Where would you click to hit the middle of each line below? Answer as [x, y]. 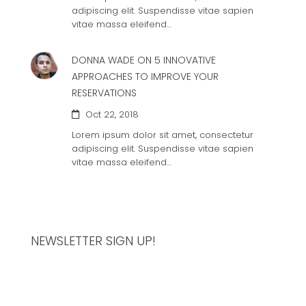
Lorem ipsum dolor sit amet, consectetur [163, 135]
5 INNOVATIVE [185, 60]
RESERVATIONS [104, 93]
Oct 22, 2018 [111, 114]
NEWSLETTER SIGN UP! [93, 241]
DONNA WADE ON [112, 60]
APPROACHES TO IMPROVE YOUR [145, 76]
